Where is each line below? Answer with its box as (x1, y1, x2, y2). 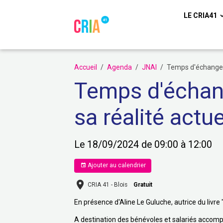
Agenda (107, 63, 132, 71)
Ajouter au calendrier (86, 162, 146, 169)
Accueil (74, 63, 98, 71)
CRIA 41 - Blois (88, 181, 128, 188)
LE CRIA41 (183, 11, 219, 19)
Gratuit (133, 181, 153, 188)
